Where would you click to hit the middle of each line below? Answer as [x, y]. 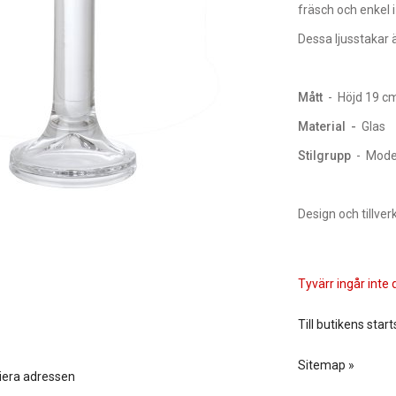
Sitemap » [326, 365]
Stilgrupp [324, 156]
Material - [329, 126]
